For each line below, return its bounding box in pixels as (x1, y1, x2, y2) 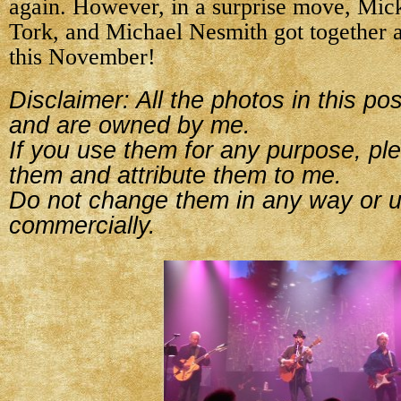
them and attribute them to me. (9, 162, 342, 189)
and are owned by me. (9, 112, 251, 139)
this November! (9, 44, 156, 70)
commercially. (9, 212, 156, 239)
